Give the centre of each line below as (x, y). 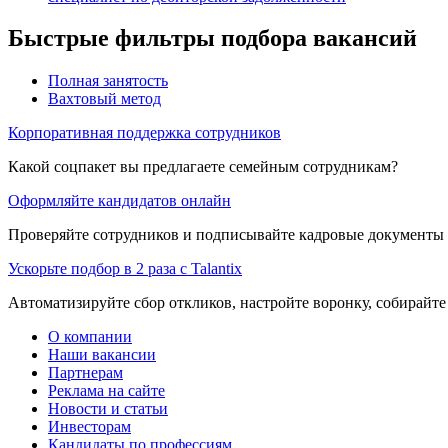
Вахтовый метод (104, 99)
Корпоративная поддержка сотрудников (144, 133)
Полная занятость (108, 81)
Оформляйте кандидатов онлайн (119, 201)
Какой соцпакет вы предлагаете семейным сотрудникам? (203, 167)
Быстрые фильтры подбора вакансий (212, 38)
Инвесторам (89, 427)
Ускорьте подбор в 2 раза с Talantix (125, 269)
